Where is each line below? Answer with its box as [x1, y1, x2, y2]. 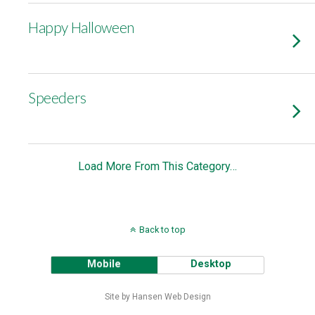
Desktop [190, 258, 231, 270]
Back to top [139, 224, 186, 235]
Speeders [28, 89, 86, 106]
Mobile [87, 258, 122, 270]
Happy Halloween [28, 18, 134, 36]
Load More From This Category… [78, 160, 237, 173]
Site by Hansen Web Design [104, 292, 211, 302]
